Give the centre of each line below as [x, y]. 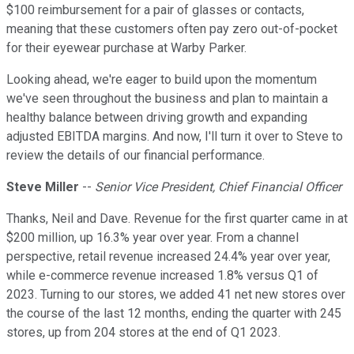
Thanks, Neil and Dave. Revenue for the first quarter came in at [177, 219]
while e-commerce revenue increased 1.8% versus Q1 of [162, 276]
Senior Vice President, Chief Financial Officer [218, 187]
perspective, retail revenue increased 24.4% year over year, [168, 257]
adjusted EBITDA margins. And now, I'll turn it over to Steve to [175, 137]
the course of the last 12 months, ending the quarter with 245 [174, 314]
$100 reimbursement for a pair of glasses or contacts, [155, 10]
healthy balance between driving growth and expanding [157, 118]
